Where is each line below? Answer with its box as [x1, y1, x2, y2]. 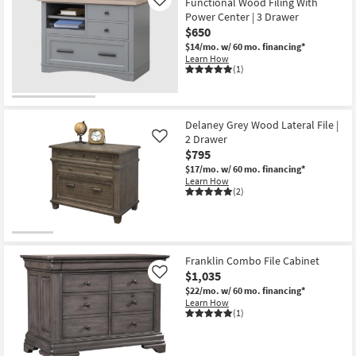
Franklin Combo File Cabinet [185, 253, 319, 269]
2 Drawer [185, 131, 227, 146]
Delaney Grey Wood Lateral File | [185, 117, 339, 132]
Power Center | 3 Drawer [185, 10, 299, 25]
